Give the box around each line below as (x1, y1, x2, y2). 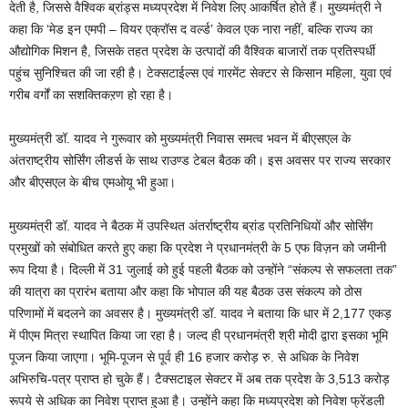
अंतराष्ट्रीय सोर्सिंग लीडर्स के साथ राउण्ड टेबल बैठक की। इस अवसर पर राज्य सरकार (9, 153, 391, 168)
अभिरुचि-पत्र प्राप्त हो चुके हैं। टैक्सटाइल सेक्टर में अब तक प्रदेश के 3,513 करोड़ (9, 372, 390, 387)
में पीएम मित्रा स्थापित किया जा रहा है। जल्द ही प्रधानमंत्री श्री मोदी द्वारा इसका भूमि (9, 328, 388, 343)
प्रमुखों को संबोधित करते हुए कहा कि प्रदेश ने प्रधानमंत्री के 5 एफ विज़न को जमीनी (9, 240, 386, 256)
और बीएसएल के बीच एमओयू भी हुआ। (9, 175, 176, 190)
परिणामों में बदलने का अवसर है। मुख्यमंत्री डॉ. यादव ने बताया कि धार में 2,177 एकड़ (9, 306, 392, 321)
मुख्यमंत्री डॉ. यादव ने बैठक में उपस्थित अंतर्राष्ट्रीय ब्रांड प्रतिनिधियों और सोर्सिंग (9, 219, 372, 234)
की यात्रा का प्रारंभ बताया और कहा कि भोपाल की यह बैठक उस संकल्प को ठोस (9, 284, 362, 300)
